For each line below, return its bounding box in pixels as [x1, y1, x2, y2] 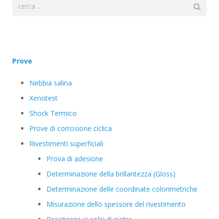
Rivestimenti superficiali [29, 138, 103, 148]
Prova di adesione [46, 153, 103, 163]
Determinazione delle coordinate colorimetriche [46, 184, 197, 194]
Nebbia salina [29, 78, 72, 88]
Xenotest [29, 93, 58, 103]
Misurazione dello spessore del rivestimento [46, 199, 186, 209]
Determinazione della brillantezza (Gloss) [46, 169, 175, 178]
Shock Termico [29, 108, 77, 118]
